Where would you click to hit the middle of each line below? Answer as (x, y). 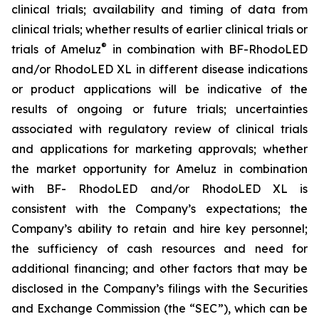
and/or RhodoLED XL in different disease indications (159, 69)
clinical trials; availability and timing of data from (159, 9)
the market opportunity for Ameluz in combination (159, 169)
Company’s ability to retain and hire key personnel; (159, 229)
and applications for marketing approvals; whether (159, 149)
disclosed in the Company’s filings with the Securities (159, 288)
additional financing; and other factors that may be (159, 268)
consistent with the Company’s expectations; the (159, 209)
